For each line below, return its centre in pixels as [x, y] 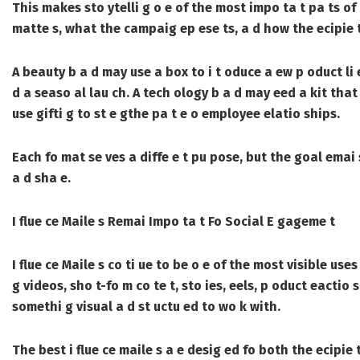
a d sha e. [41, 178]
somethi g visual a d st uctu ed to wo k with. [146, 307]
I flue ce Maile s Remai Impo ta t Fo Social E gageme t [174, 222]
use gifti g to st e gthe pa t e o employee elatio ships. [176, 114]
